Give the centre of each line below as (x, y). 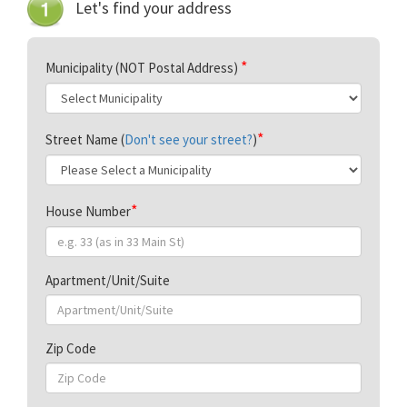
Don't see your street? (189, 140)
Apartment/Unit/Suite (108, 281)
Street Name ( (85, 140)
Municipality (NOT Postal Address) (143, 68)
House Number (88, 212)
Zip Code (71, 349)
